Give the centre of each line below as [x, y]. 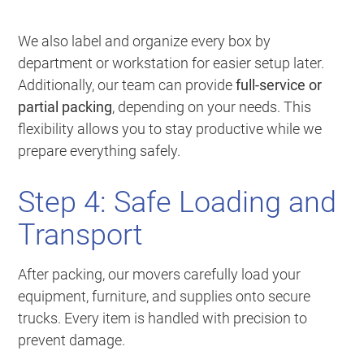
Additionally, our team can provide [127, 85]
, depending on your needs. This [212, 107]
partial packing [65, 107]
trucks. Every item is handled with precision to [163, 318]
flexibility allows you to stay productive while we [170, 129]
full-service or [279, 85]
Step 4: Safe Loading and [178, 203]
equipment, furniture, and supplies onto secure [165, 297]
